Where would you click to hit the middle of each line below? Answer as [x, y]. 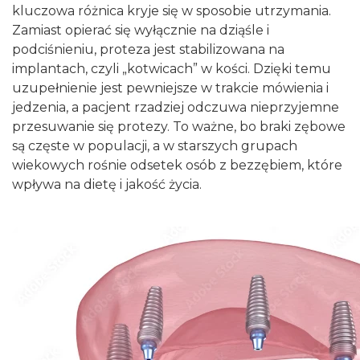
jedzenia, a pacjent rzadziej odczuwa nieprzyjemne [176, 107]
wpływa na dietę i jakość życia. [107, 184]
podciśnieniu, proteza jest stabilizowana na [148, 49]
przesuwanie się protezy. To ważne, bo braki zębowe [179, 127]
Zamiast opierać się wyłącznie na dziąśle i [141, 30]
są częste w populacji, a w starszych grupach [155, 146]
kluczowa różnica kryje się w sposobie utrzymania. [172, 11]
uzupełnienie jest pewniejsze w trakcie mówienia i [170, 88]
